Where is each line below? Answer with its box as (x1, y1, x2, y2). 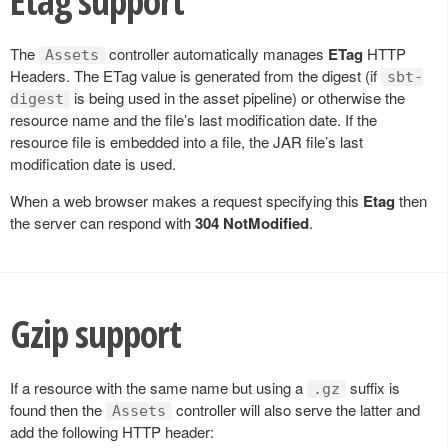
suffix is (346, 377, 400, 398)
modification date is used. (10, 153, 176, 175)
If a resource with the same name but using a (10, 377, 307, 398)
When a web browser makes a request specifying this (10, 190, 363, 212)
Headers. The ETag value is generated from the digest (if (10, 65, 381, 87)
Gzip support (10, 308, 181, 360)
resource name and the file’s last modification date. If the (10, 109, 377, 131)
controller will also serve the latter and (172, 399, 420, 420)
